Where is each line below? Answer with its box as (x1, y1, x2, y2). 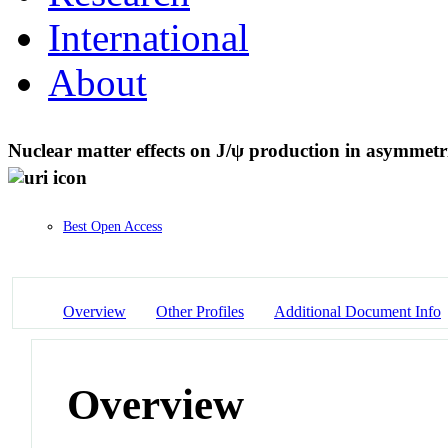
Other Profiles (156, 303, 244, 321)
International (48, 15, 249, 59)
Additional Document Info (274, 303, 441, 321)
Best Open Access (63, 218, 162, 234)
